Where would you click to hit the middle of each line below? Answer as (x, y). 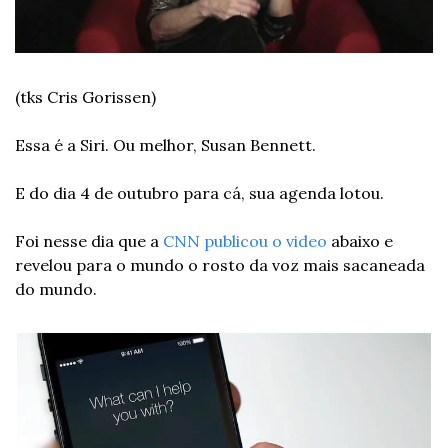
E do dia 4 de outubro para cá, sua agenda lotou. (199, 192)
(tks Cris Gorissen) (85, 96)
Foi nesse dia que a (89, 240)
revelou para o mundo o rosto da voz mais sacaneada (220, 264)
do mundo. (56, 288)
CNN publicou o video (245, 240)
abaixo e (360, 240)
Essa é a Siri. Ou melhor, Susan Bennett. (165, 144)
